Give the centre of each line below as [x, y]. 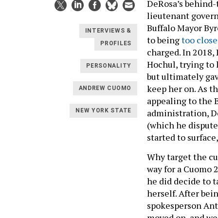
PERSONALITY [109, 66]
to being [164, 40]
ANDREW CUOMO [105, 88]
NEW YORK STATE [103, 111]
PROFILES [116, 44]
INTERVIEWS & [108, 31]
